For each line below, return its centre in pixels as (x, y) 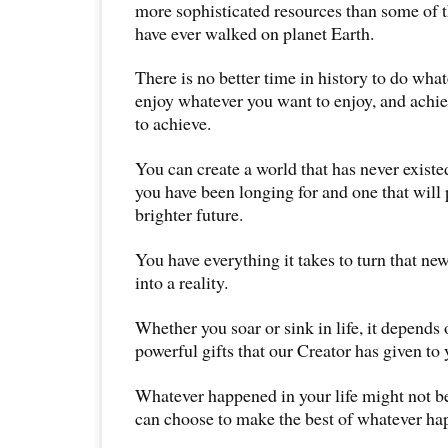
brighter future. (189, 214)
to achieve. (173, 123)
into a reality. (181, 282)
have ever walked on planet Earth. (254, 32)
